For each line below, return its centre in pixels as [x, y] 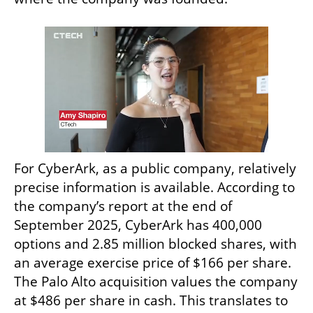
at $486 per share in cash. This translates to [151, 301]
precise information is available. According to [154, 188]
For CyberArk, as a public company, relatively [155, 169]
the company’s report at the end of [123, 206]
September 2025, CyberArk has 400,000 [138, 225]
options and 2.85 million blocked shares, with [155, 244]
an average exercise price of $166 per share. [153, 263]
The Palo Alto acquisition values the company [156, 282]
